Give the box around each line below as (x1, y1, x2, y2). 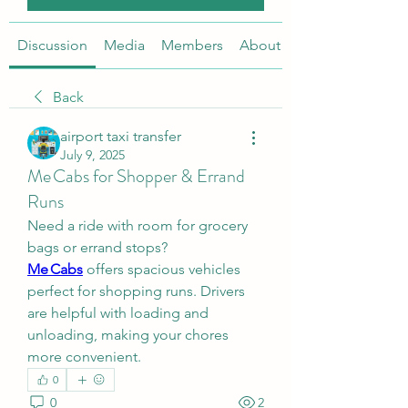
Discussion (17, 36, 87, 54)
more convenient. (27, 348, 141, 365)
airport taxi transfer (60, 127, 181, 145)
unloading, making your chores (27, 326, 229, 343)
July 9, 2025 (60, 147, 125, 163)
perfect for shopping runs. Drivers (27, 282, 245, 300)
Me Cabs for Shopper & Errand (27, 163, 245, 189)
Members (161, 36, 223, 54)
